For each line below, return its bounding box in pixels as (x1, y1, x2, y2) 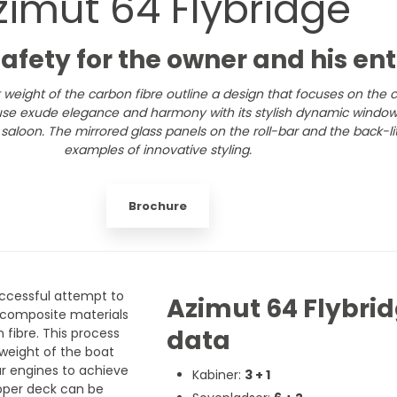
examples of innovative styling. (63, 140, 252, 159)
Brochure (128, 197, 187, 214)
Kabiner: (191, 365, 245, 384)
